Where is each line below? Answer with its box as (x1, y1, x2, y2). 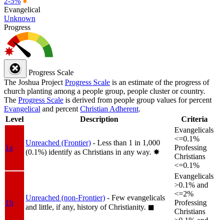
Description (80, 114, 118, 123)
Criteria (181, 114, 208, 123)
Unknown (4, 14, 35, 23)
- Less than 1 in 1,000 (93, 138, 160, 147)
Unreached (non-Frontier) (26, 193, 105, 202)
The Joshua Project (4, 78, 65, 86)
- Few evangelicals (107, 193, 165, 202)
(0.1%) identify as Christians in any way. (26, 147, 153, 156)
